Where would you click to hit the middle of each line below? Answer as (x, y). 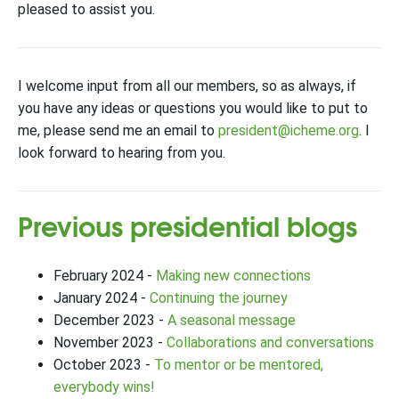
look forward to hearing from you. (122, 153)
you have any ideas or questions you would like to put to (193, 109)
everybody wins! (104, 387)
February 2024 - (105, 276)
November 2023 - (108, 343)
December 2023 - (110, 321)
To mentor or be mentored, (239, 365)
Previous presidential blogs (187, 225)
